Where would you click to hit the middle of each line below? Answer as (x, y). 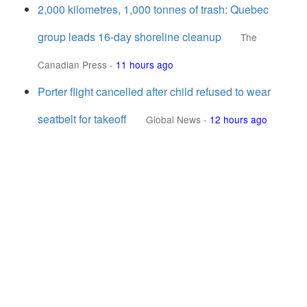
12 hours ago (238, 119)
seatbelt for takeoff (82, 119)
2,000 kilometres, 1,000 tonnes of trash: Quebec (153, 9)
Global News (173, 119)
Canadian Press (72, 64)
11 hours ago (145, 64)
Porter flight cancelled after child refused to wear (154, 91)
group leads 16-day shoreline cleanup (130, 37)
